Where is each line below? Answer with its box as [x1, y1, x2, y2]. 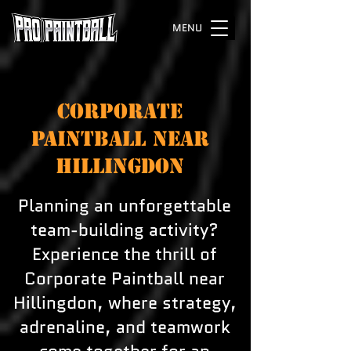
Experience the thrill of [32, 242, 217, 266]
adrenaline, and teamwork [19, 315, 230, 339]
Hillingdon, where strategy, [13, 291, 237, 315]
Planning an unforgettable [18, 194, 231, 218]
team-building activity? [31, 218, 219, 242]
